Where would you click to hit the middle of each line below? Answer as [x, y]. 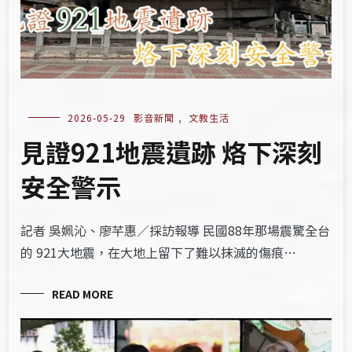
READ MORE [83, 294]
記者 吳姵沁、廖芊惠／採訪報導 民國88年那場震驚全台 [176, 231]
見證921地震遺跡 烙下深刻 [172, 152]
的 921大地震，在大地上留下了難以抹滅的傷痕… [159, 253]
